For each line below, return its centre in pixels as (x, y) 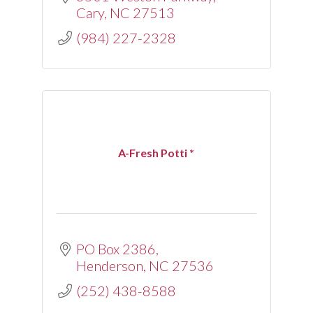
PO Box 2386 (116, 248)
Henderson (109, 265)
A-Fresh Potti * (156, 152)
